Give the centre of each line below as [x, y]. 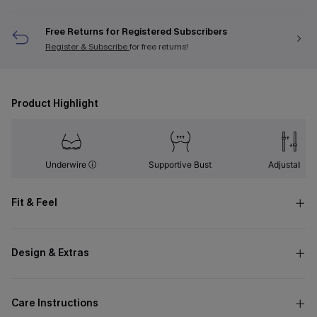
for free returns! [159, 47]
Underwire [67, 165]
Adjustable [289, 165]
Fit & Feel [34, 203]
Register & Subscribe [87, 47]
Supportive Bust [180, 165]
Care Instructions [55, 303]
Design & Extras [50, 253]
